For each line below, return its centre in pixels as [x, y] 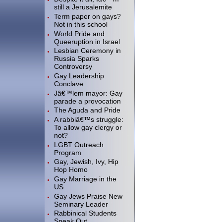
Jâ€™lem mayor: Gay [88, 93]
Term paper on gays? [87, 16]
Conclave [69, 83]
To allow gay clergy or [88, 127]
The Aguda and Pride [87, 110]
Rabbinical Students [85, 213]
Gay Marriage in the [85, 179]
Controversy [73, 67]
